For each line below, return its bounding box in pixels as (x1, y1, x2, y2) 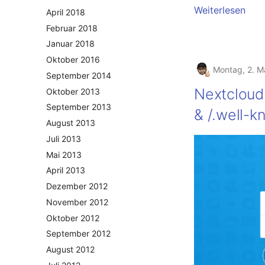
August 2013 (46, 118, 95, 128)
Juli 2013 (46, 133, 81, 144)
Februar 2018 (46, 22, 98, 33)
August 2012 (46, 244, 95, 255)
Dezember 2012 (46, 181, 108, 192)
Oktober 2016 (46, 54, 100, 65)
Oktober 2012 (46, 212, 99, 223)
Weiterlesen (194, 4, 245, 16)
